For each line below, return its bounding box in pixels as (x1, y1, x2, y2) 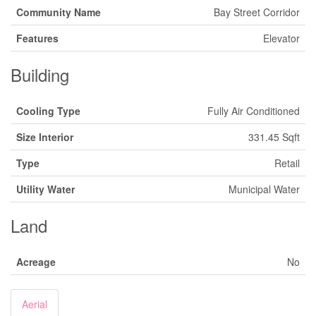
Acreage (16, 255, 56, 269)
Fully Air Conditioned (207, 104, 300, 118)
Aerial (22, 297, 47, 311)
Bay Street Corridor (214, 5, 300, 19)
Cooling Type (16, 104, 80, 118)
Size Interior (16, 130, 73, 144)
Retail (274, 156, 300, 170)
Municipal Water (229, 182, 300, 196)
